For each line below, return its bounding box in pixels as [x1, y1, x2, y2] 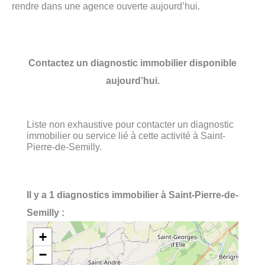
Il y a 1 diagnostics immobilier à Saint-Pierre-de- [27, 189, 238, 201]
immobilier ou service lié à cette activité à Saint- [27, 130, 225, 141]
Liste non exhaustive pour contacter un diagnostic [27, 118, 234, 130]
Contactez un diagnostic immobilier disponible [28, 57, 237, 68]
